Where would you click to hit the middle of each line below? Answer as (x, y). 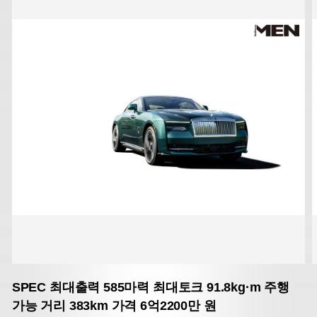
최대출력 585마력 (98, 288)
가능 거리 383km (60, 306)
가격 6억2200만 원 (162, 306)
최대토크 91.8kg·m (205, 288)
